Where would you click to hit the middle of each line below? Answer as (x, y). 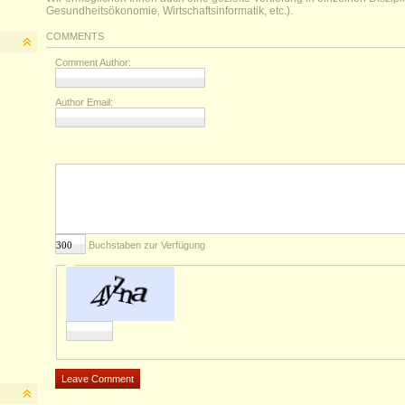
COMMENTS (75, 36)
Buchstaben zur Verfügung (146, 245)
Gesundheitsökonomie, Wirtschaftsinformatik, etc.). (170, 11)
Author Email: (84, 102)
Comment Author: (93, 62)
